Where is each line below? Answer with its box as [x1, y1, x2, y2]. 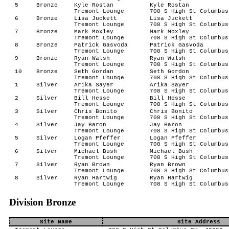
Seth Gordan [74, 68, 113, 75]
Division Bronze [9, 197, 76, 208]
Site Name [40, 219, 72, 225]
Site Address [177, 219, 220, 225]
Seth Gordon [149, 68, 189, 75]
